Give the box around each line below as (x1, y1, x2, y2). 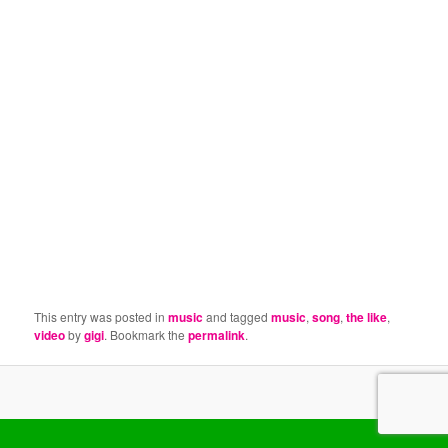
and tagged (203, 308, 272, 326)
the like (346, 308, 388, 327)
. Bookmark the (104, 326, 189, 344)
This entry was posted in (34, 308, 169, 326)
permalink (188, 326, 246, 345)
